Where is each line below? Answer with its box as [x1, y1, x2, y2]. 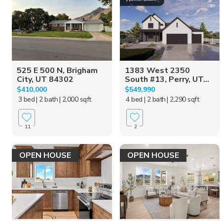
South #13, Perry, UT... [124, 74, 209, 85]
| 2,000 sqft [59, 94, 91, 104]
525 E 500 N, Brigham [17, 65, 98, 76]
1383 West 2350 [124, 65, 190, 76]
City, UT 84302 [17, 74, 74, 85]
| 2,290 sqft [167, 94, 199, 104]
